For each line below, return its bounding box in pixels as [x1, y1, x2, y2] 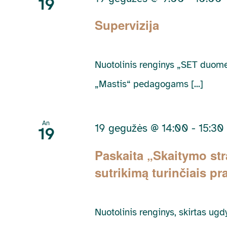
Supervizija [95, 16, 160, 34]
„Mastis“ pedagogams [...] [95, 78, 204, 91]
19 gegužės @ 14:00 [95, 122, 189, 135]
